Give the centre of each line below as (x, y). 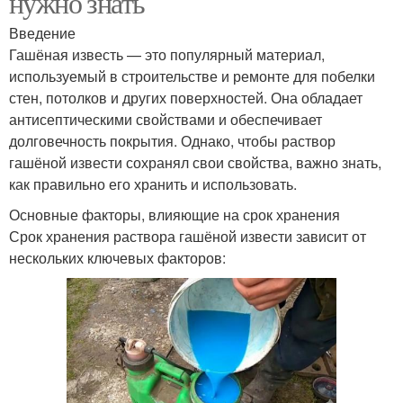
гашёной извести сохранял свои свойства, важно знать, (195, 163)
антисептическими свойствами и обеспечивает (166, 120)
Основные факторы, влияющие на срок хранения (175, 215)
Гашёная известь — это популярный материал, (167, 55)
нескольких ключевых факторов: (117, 258)
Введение (42, 33)
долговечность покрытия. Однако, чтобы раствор (172, 141)
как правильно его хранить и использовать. (153, 184)
